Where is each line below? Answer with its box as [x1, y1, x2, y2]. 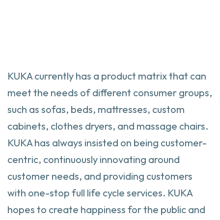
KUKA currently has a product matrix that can [7, 70, 206, 82]
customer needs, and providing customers [7, 170, 192, 183]
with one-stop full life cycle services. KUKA [7, 187, 192, 199]
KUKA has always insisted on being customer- [7, 137, 207, 149]
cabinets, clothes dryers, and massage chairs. [7, 120, 208, 133]
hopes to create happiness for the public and [7, 203, 205, 216]
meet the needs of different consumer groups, [7, 86, 212, 99]
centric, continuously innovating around [7, 153, 180, 166]
